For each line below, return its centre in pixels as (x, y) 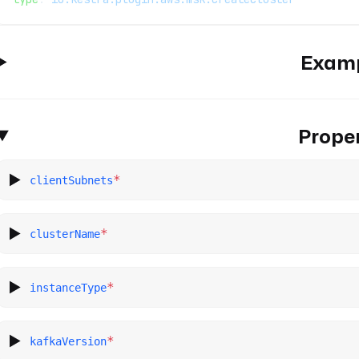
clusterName (65, 234)
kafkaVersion (69, 341)
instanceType (69, 287)
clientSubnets (72, 180)
